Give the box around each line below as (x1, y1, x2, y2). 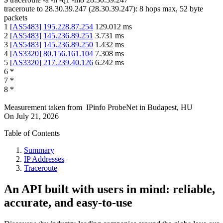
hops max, (143, 4, 180, 13)
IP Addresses (24, 155, 64, 164)
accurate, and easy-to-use (4, 196, 132, 210)
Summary (24, 146, 54, 155)
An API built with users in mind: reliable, (4, 183, 215, 196)
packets (4, 13, 27, 22)
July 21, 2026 (16, 112, 59, 121)
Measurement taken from (4, 103, 82, 112)
